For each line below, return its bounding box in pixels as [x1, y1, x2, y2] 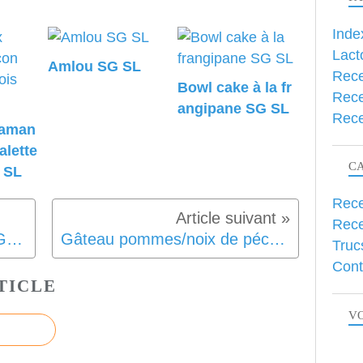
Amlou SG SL [48, 58, 141, 75]
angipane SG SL [177, 100, 289, 117]
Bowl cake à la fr [177, 79, 292, 96]
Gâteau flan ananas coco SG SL [6, 230, 23, 249]
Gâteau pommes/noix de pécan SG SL [269, 230, 285, 249]
